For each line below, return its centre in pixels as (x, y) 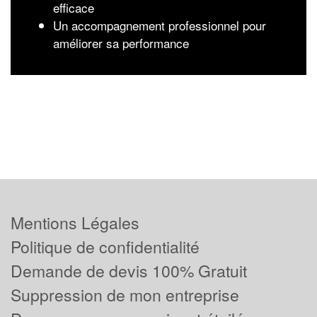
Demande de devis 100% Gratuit (129, 271)
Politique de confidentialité (105, 247)
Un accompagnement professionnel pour (160, 25)
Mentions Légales (75, 223)
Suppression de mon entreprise (125, 295)
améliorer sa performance (121, 43)
